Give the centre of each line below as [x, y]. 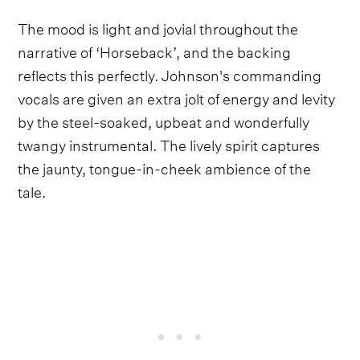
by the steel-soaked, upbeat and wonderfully [164, 121]
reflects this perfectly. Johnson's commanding [170, 74]
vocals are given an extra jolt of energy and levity [177, 97]
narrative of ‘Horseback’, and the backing [155, 51]
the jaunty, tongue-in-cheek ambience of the [165, 167]
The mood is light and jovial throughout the [158, 27]
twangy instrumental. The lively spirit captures [169, 144]
